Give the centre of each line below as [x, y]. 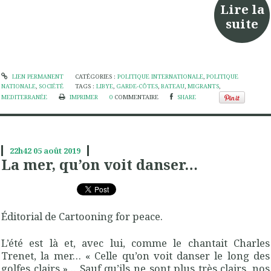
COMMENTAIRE [137, 97]
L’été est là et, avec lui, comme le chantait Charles [135, 243]
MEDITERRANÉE [24, 97]
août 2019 [62, 150]
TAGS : [86, 86]
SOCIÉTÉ [51, 86]
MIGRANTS [204, 86]
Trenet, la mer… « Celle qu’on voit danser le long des [135, 255]
